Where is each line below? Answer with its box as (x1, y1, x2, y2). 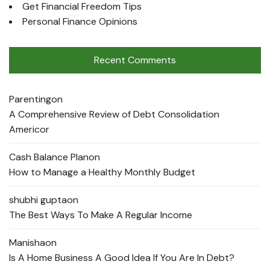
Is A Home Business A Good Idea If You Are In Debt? (9, 251, 234, 264)
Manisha (9, 236, 45, 249)
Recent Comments (94, 53, 176, 66)
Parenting (9, 92, 51, 105)
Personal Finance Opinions (22, 14, 137, 28)
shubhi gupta (9, 193, 67, 206)
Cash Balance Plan (9, 150, 89, 163)
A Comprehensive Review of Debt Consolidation (9, 107, 219, 121)
